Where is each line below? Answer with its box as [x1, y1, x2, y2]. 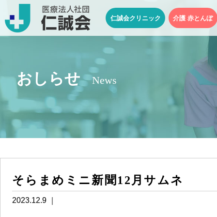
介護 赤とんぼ [173, 14, 213, 22]
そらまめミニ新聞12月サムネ [12, 173, 184, 186]
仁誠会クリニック [110, 14, 161, 22]
